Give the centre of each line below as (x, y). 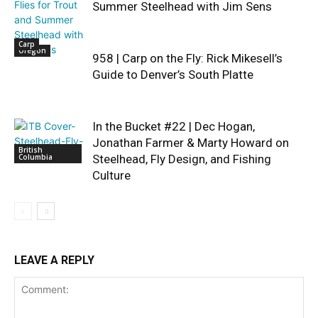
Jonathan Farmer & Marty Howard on (191, 142)
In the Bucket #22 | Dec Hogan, (174, 126)
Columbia (35, 157)
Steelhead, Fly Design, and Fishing (182, 159)
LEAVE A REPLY (54, 260)
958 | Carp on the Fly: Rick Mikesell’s (187, 58)
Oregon (32, 50)
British (31, 149)
